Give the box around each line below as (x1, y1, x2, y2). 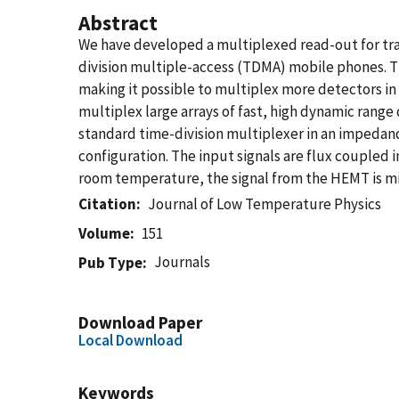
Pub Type (78, 253, 142, 273)
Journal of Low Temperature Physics (148, 194, 382, 214)
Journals (154, 252, 211, 272)
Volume (78, 224, 130, 243)
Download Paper (78, 312, 202, 333)
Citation (78, 194, 136, 214)
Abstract (78, 10, 158, 36)
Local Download (78, 330, 183, 350)
